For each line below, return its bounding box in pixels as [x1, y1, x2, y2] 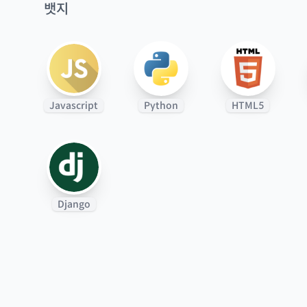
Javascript [49, 99, 98, 112]
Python [143, 99, 178, 112]
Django [57, 198, 90, 210]
